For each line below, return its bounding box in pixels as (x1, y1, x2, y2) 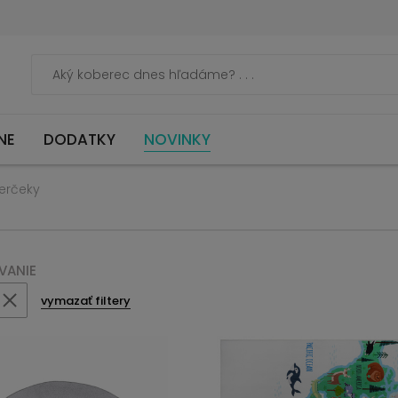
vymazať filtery (41, 291, 131, 309)
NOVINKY (144, 128, 211, 150)
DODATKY (44, 128, 115, 150)
